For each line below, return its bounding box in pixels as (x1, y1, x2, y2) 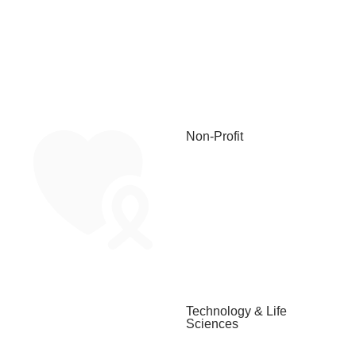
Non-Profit (185, 130, 243, 144)
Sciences (185, 316, 238, 331)
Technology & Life (185, 304, 287, 318)
